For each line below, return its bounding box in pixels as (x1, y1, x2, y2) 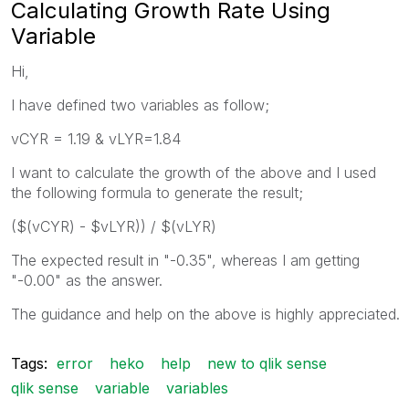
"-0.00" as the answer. (11, 270, 163, 289)
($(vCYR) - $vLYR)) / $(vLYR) (11, 216, 216, 236)
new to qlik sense (207, 353, 327, 372)
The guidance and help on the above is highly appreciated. (11, 304, 400, 323)
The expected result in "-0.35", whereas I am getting (11, 250, 360, 269)
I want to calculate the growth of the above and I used (11, 163, 376, 182)
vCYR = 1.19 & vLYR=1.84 (11, 129, 181, 148)
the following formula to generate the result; (11, 183, 303, 202)
